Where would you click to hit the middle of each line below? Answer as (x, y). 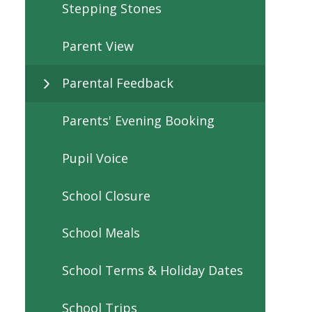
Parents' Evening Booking (138, 121)
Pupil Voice (95, 158)
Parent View (98, 46)
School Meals (101, 233)
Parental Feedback (118, 83)
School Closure (106, 195)
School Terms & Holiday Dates (153, 271)
